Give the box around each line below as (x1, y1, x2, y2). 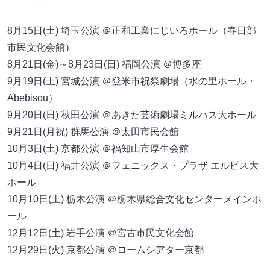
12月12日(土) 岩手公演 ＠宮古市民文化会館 (7, 227, 194, 238)
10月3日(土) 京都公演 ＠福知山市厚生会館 (7, 143, 189, 154)
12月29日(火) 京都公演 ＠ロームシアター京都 (7, 244, 204, 255)
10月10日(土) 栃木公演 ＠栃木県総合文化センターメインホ (7, 193, 262, 204)
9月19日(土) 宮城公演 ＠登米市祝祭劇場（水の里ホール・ (7, 75, 256, 86)
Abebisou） (7, 92, 58, 103)
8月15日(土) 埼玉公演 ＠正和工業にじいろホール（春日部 (7, 25, 256, 36)
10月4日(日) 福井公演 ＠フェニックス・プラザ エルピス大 (7, 160, 259, 171)
